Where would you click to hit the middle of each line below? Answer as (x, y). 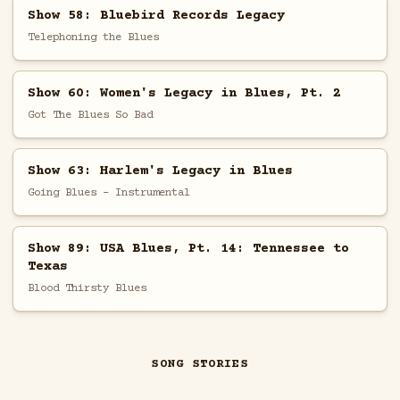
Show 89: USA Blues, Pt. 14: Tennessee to (188, 248)
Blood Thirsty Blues (87, 288)
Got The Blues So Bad (90, 115)
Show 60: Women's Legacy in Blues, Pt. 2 (184, 93)
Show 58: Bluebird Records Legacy (156, 15)
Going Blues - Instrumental (108, 192)
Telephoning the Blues (93, 37)
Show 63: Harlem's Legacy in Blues (160, 171)
